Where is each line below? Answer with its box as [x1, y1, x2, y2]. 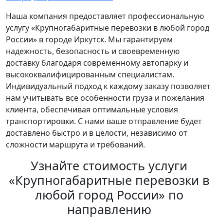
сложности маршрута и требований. [6, 139, 145, 150]
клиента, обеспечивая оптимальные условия [6, 104, 178, 115]
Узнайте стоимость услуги [31, 157, 187, 174]
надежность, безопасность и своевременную [6, 46, 180, 57]
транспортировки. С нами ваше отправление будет [6, 116, 202, 127]
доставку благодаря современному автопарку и [6, 57, 188, 69]
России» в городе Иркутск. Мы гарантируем [6, 34, 173, 45]
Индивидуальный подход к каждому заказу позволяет [6, 81, 211, 92]
